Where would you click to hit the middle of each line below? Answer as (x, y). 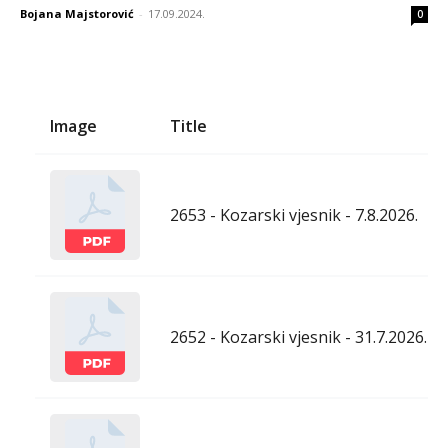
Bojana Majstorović (77, 13)
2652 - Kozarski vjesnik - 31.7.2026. (298, 336)
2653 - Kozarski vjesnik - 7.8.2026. (294, 214)
